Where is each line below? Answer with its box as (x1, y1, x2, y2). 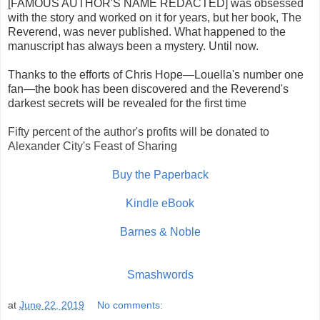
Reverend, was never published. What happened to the (8, 25, 286, 38)
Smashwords (126, 268, 194, 281)
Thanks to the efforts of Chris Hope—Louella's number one (8, 68, 304, 81)
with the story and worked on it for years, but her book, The (8, 11, 301, 24)
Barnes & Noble (119, 225, 201, 238)
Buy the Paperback (111, 168, 209, 181)
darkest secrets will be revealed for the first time (8, 96, 246, 109)
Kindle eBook (126, 196, 194, 209)
